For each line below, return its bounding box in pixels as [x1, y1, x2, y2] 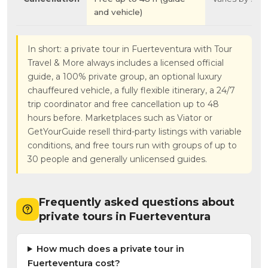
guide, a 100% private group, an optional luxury [28, 71, 222, 83]
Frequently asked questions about [39, 196, 234, 209]
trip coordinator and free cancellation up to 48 [28, 99, 219, 110]
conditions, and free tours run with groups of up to [28, 140, 237, 151]
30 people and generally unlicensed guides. [28, 154, 207, 165]
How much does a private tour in [36, 243, 185, 255]
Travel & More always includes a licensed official [28, 57, 224, 69]
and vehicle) [94, 7, 142, 17]
